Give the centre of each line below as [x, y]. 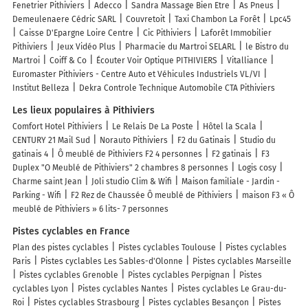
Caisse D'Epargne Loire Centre [76, 33]
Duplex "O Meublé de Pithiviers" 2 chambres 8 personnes [120, 167]
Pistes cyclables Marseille [242, 261]
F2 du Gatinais [204, 140]
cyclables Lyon [40, 288]
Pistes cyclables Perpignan [179, 275]
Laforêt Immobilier [236, 33]
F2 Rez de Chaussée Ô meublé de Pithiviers [152, 195]
